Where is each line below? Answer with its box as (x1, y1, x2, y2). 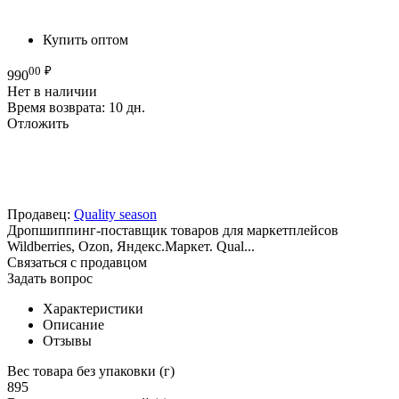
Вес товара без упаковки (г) (7, 363, 175, 379)
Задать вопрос (7, 271, 93, 287)
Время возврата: (7, 100, 105, 116)
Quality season (74, 207, 157, 223)
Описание (43, 317, 104, 333)
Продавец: (7, 207, 70, 223)
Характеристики (43, 301, 143, 317)
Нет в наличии (7, 84, 97, 100)
